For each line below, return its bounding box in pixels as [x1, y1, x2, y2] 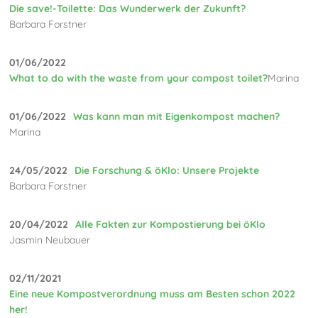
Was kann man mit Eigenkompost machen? [73, 109, 280, 123]
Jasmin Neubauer [9, 233, 91, 246]
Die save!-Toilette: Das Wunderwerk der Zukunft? [9, 1, 246, 15]
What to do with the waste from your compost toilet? [9, 71, 268, 84]
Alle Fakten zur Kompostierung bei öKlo [75, 217, 266, 231]
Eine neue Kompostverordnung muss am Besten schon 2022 [9, 287, 296, 300]
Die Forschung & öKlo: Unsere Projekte [75, 163, 260, 177]
